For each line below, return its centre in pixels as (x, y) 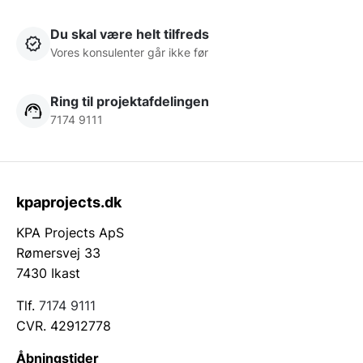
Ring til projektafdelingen (130, 102)
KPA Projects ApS (70, 233)
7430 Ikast (48, 273)
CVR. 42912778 (64, 326)
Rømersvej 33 (58, 253)
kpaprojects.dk (69, 203)
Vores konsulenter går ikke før (129, 53)
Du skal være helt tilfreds (130, 34)
